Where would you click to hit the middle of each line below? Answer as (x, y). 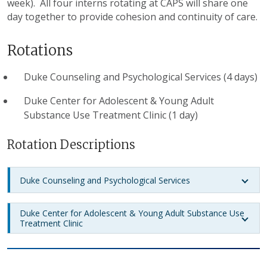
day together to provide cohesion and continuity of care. (132, 17)
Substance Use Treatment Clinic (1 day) (111, 115)
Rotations (40, 51)
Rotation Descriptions (71, 145)
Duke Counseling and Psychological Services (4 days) (141, 77)
